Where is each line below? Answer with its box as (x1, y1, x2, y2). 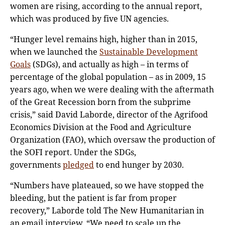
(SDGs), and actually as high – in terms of (31, 59, 188, 70)
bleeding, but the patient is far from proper (10, 192, 177, 204)
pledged (63, 159, 94, 171)
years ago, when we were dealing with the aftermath (10, 84, 214, 95)
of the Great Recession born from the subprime (10, 96, 191, 108)
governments (10, 159, 63, 171)
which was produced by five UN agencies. (10, 13, 169, 25)
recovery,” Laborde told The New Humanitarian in (10, 205, 204, 216)
